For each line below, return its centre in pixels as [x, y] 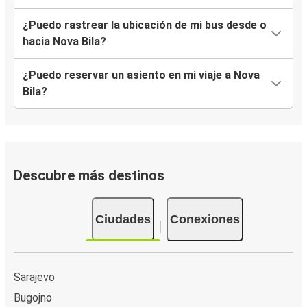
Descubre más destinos [89, 176]
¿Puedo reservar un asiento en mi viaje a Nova [141, 75]
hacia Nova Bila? [64, 42]
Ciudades [123, 219]
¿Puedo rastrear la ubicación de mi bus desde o [145, 25]
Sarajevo [34, 277]
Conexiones [205, 219]
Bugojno [33, 297]
